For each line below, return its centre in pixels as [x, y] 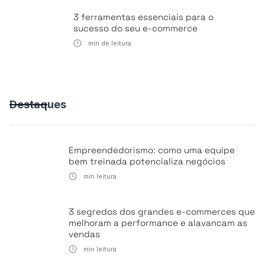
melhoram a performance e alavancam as [158, 223]
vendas [84, 234]
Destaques [38, 104]
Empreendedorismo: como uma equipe [152, 150]
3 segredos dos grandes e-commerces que [162, 211]
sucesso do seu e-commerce [135, 28]
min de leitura [109, 43]
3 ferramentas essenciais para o [143, 17]
